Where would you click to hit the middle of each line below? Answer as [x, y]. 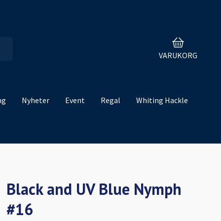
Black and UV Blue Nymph [94, 189]
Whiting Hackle [162, 100]
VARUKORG [178, 55]
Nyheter [36, 100]
